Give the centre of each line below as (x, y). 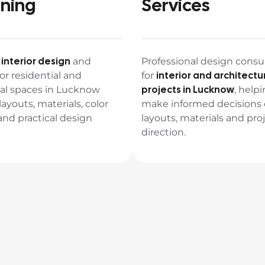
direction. (164, 132)
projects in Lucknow (188, 90)
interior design (36, 61)
